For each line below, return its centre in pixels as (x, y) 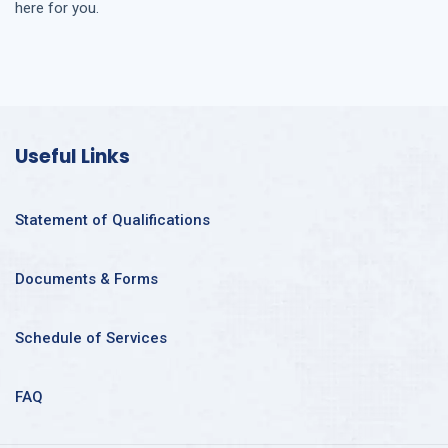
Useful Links (72, 156)
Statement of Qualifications (112, 219)
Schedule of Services (91, 337)
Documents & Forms (86, 278)
